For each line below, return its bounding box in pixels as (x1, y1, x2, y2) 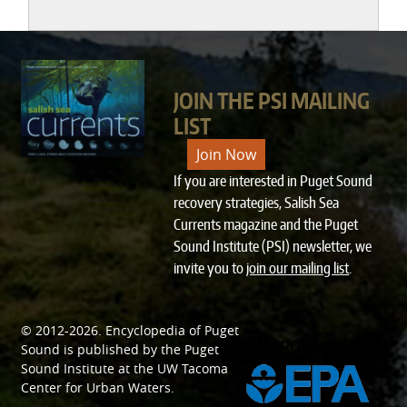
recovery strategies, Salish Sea (174, 194, 340, 212)
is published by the (60, 341, 185, 358)
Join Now (196, 144, 257, 164)
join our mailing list (246, 259, 350, 277)
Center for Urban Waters (21, 379, 172, 396)
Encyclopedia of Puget (105, 322, 240, 339)
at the (114, 360, 158, 377)
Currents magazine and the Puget (174, 215, 359, 233)
